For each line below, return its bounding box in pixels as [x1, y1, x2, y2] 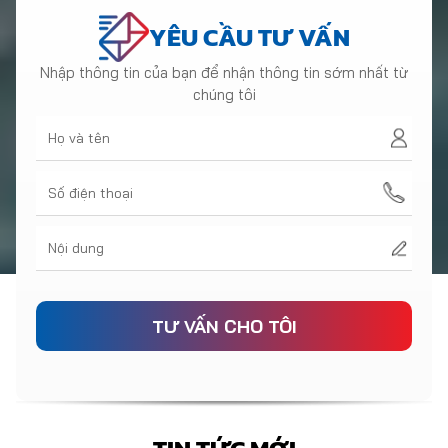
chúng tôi [192, 85, 256, 105]
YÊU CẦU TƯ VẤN [148, 17, 350, 56]
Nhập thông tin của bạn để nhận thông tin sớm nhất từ [40, 63, 408, 83]
